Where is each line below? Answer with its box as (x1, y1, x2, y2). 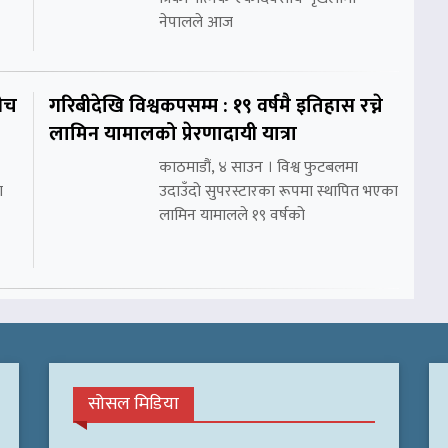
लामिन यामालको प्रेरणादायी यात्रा (49, 116, 297, 151)
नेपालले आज (159, 8, 233, 36)
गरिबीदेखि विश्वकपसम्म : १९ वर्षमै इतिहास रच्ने (49, 88, 383, 123)
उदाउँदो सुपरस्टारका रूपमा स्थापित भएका (159, 177, 398, 205)
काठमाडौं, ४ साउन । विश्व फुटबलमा (159, 153, 358, 181)
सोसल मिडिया (88, 388, 179, 419)
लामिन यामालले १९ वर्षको (159, 201, 305, 229)
